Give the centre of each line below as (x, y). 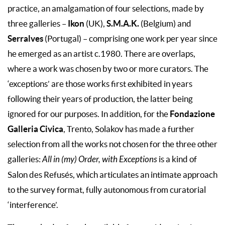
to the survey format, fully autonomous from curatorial (107, 190)
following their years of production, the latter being (100, 99)
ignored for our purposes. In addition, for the (89, 114)
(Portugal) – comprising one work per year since (131, 39)
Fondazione (192, 114)
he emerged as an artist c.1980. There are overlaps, (101, 54)
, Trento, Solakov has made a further (129, 129)
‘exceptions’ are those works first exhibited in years (100, 84)
